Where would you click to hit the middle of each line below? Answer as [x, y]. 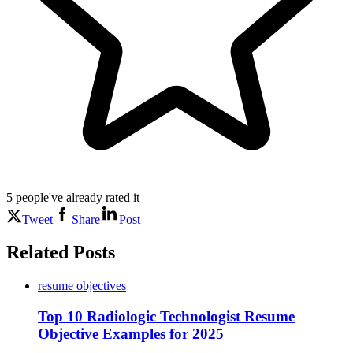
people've [39, 197]
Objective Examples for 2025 [131, 334]
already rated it [103, 197]
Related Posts [61, 253]
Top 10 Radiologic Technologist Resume [166, 317]
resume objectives [82, 286]
